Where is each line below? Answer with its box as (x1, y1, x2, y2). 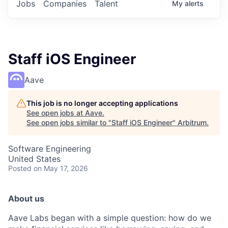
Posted (8, 164, 32, 173)
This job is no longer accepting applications (26, 99, 178, 108)
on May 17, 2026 (34, 164, 88, 173)
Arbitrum (178, 118, 207, 127)
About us (8, 193, 44, 204)
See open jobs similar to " (26, 118, 111, 127)
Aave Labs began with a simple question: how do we (8, 213, 211, 223)
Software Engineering (8, 144, 91, 154)
